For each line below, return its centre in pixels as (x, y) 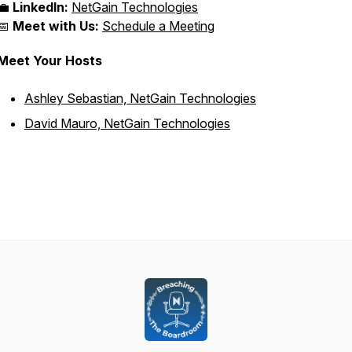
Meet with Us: (56, 26)
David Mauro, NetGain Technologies (127, 123)
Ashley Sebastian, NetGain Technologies (140, 98)
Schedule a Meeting (158, 26)
